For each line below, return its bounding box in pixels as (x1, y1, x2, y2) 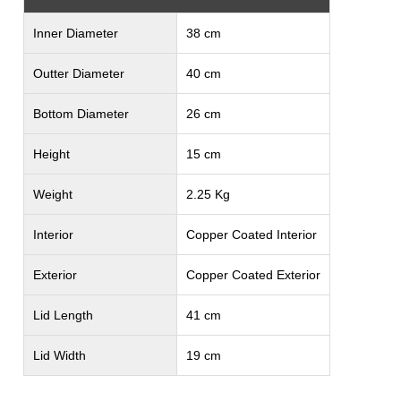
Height (32, 147, 70, 161)
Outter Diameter (32, 66, 124, 81)
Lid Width (32, 348, 86, 363)
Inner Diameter (32, 26, 118, 40)
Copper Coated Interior (185, 227, 317, 242)
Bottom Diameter (32, 107, 129, 121)
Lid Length (32, 308, 93, 322)
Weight (32, 187, 73, 201)
